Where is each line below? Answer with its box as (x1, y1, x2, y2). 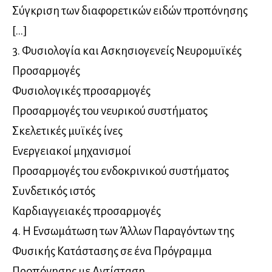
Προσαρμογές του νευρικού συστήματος (12, 104, 208, 118)
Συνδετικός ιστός (12, 185, 95, 198)
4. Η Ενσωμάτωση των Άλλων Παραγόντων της (12, 225, 234, 238)
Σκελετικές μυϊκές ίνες (12, 124, 123, 138)
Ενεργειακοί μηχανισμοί (12, 144, 131, 158)
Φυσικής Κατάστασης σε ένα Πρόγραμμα (12, 245, 212, 258)
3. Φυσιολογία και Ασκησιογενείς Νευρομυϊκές (12, 44, 242, 58)
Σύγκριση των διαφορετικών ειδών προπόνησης (12, 4, 248, 18)
